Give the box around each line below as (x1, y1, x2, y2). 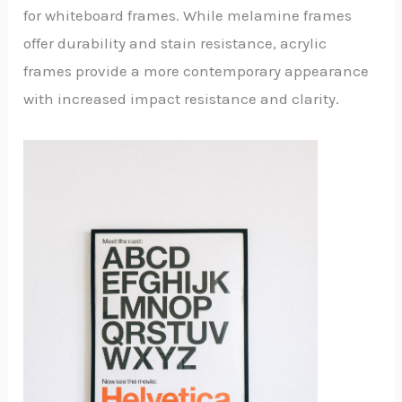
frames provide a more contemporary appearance (23, 61, 370, 80)
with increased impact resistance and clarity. (23, 89, 340, 108)
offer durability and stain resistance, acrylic (23, 33, 328, 52)
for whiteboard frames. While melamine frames (23, 5, 353, 24)
